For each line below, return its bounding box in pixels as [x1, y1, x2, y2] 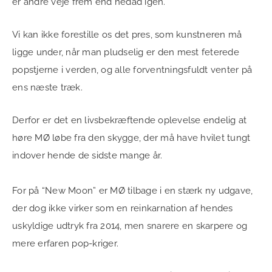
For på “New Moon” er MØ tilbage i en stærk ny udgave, [12, 185, 253, 196]
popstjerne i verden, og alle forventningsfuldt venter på [12, 64, 252, 75]
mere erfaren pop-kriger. [12, 237, 121, 249]
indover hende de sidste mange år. [12, 149, 163, 161]
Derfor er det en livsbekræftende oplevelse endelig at [12, 114, 247, 126]
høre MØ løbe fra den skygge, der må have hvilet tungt [12, 132, 251, 143]
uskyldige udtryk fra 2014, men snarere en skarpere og [12, 220, 248, 231]
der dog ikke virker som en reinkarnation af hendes [12, 202, 233, 214]
